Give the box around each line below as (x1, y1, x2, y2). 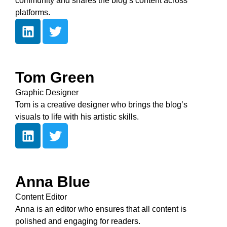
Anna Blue (15, 173, 90, 190)
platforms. (15, 8, 50, 17)
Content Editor (15, 193, 67, 201)
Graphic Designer (15, 88, 79, 97)
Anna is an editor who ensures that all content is (15, 205, 186, 213)
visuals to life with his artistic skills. (15, 112, 139, 121)
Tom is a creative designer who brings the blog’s (15, 100, 187, 109)
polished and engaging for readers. (15, 217, 140, 225)
